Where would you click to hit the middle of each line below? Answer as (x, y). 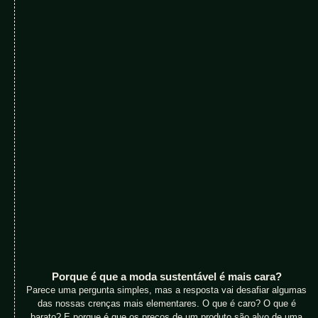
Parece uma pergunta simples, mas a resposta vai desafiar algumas (167, 290)
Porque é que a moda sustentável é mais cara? (166, 277)
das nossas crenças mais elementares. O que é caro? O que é (166, 304)
